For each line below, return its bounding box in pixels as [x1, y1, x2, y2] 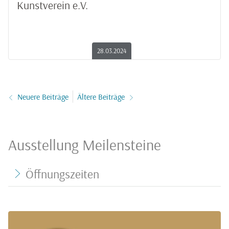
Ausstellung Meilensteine [8, 135, 161, 154]
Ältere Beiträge [77, 91, 125, 102]
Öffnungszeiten [26, 166, 99, 181]
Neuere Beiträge [17, 91, 68, 102]
